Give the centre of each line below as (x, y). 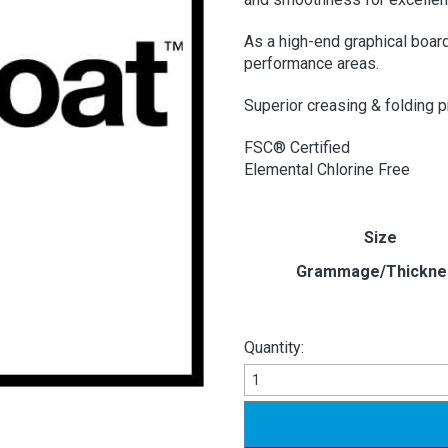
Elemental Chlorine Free (327, 169)
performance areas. (311, 63)
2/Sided (271, 395)
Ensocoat (275, 373)
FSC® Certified (297, 147)
